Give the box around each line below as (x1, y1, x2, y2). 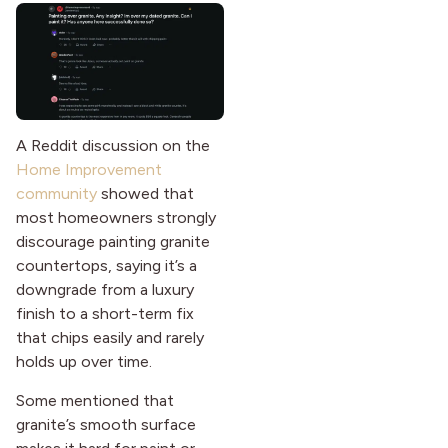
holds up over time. (16, 352, 152, 372)
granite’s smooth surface (16, 414, 196, 434)
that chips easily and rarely (16, 328, 204, 348)
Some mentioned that (16, 390, 174, 410)
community (16, 184, 97, 204)
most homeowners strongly (16, 208, 216, 228)
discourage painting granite (16, 232, 210, 252)
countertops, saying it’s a (16, 256, 197, 276)
